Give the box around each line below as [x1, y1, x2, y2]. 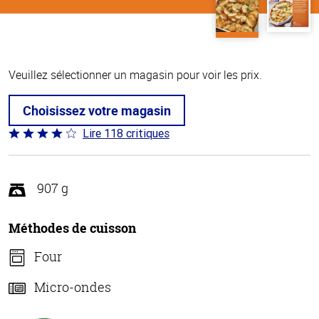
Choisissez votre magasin [23, 102, 171, 120]
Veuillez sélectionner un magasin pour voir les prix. [9, 67, 262, 83]
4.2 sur [8, 142, 42, 159]
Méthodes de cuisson [9, 219, 136, 236]
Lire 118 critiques [83, 126, 169, 141]
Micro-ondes [34, 278, 111, 296]
